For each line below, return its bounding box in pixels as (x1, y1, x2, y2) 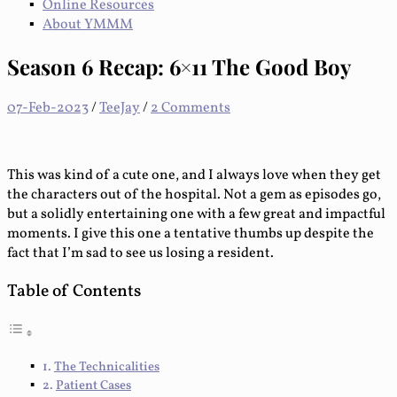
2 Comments (151, 97, 230, 118)
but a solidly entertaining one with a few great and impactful (7, 204, 385, 224)
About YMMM (43, 15, 133, 35)
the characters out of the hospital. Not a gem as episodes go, (7, 184, 381, 205)
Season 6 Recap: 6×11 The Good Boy (7, 51, 351, 81)
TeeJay (99, 97, 140, 118)
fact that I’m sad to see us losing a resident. (7, 243, 274, 263)
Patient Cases (55, 377, 131, 395)
